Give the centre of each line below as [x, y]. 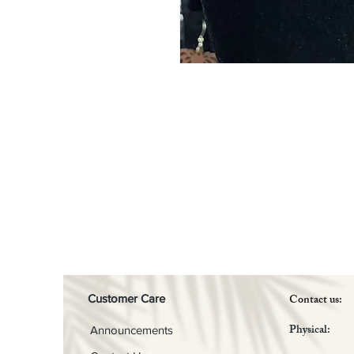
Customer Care [126, 299]
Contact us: [316, 301]
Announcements [132, 330]
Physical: [310, 331]
